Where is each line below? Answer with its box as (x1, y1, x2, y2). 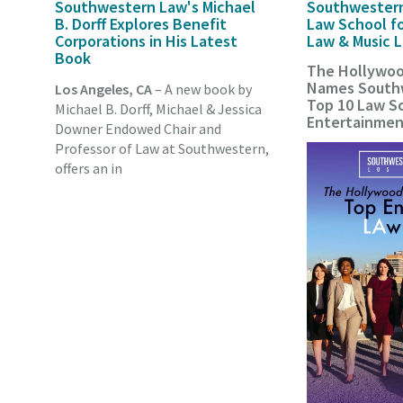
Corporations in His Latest (55, 31, 238, 52)
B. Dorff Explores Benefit (55, 13, 228, 35)
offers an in (55, 158, 123, 177)
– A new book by (152, 79, 253, 98)
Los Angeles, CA (55, 79, 153, 98)
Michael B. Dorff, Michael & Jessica (55, 99, 263, 118)
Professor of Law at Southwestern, (55, 139, 270, 157)
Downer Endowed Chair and (55, 119, 222, 138)
